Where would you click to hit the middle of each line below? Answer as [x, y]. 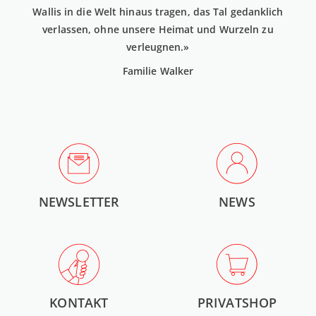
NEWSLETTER [79, 201]
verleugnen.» [158, 47]
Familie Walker [158, 71]
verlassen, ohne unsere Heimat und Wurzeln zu [158, 30]
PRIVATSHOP [237, 302]
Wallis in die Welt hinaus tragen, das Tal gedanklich [158, 12]
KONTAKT [79, 302]
